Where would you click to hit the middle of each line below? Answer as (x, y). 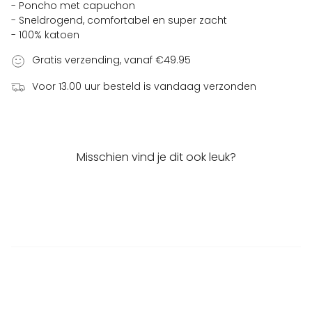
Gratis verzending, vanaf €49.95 (111, 60)
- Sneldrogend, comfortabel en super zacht (120, 21)
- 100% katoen (47, 35)
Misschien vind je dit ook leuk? (156, 157)
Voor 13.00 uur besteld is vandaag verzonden (144, 86)
